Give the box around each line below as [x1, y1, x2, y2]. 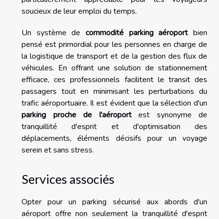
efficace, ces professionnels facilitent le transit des [22, 74, 207, 86]
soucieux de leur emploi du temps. [22, 6, 137, 17]
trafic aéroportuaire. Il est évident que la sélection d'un [22, 98, 207, 109]
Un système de [22, 27, 86, 39]
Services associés [22, 171, 114, 186]
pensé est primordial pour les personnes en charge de [22, 39, 207, 50]
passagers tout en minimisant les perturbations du [22, 86, 207, 97]
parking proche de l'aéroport [22, 109, 131, 121]
